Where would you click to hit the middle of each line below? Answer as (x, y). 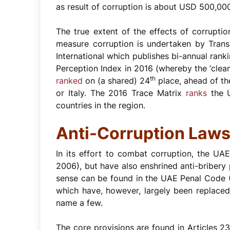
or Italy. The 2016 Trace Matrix (121, 93)
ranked (70, 80)
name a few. (80, 203)
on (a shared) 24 (117, 80)
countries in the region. (101, 105)
